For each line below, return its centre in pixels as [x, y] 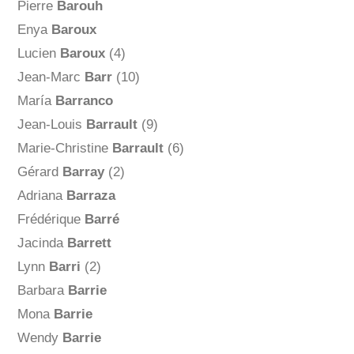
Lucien [38, 54]
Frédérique [51, 220]
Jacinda [42, 243]
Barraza [90, 196]
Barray [83, 172]
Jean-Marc [51, 77]
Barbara [42, 291]
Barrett [89, 243]
